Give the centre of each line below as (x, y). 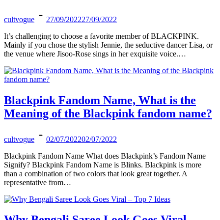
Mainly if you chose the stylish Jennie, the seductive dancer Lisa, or (108, 45)
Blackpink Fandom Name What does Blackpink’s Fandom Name (105, 156)
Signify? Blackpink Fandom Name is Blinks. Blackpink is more (103, 165)
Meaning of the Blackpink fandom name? (108, 113)
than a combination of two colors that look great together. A (96, 173)
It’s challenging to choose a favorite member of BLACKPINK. (101, 36)
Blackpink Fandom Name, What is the (100, 100)
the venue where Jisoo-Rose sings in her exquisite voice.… (95, 54)
